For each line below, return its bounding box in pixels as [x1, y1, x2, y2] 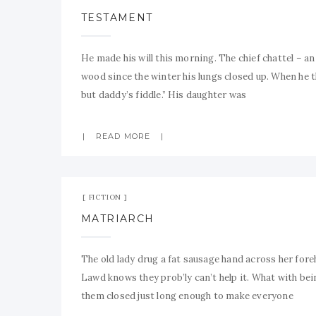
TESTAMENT [81, 11, 153, 24]
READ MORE [96, 131, 151, 141]
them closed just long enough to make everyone [81, 290, 293, 302]
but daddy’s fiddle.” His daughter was [81, 89, 247, 101]
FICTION [88, 193, 122, 202]
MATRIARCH [81, 212, 154, 225]
